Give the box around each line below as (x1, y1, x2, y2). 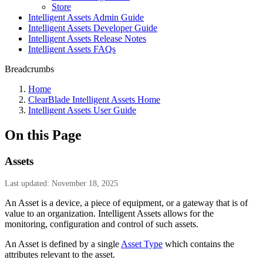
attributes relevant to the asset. (5, 249, 115, 259)
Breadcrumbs (5, 64, 54, 74)
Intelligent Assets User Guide (28, 105, 136, 115)
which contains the (163, 238, 234, 249)
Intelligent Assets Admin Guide (28, 12, 144, 22)
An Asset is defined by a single (5, 238, 121, 249)
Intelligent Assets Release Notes (28, 33, 146, 43)
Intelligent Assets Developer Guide (28, 23, 157, 33)
